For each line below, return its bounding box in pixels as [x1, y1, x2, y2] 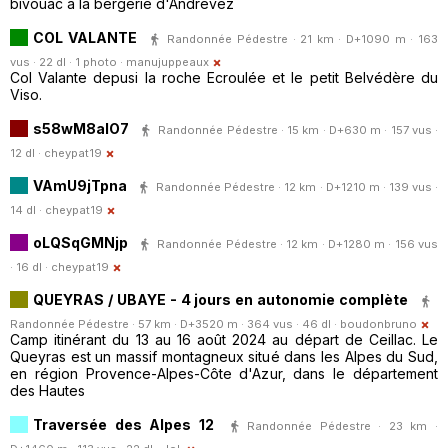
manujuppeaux [126, 55, 209, 70]
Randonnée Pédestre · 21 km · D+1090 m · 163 [167, 31, 439, 46]
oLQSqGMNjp [33, 233, 128, 251]
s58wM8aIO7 [33, 119, 129, 137]
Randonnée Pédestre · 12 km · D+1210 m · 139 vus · [156, 179, 439, 194]
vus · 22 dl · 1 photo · [10, 55, 126, 70]
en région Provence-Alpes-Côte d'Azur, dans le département [10, 365, 438, 383]
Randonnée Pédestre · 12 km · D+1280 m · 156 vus [157, 236, 439, 251]
